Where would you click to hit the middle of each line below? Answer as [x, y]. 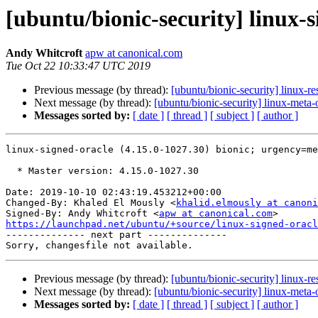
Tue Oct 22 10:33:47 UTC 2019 [78, 66]
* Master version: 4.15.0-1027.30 [11, 171]
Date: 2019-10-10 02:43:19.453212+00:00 [114, 192]
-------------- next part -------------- [116, 235]
